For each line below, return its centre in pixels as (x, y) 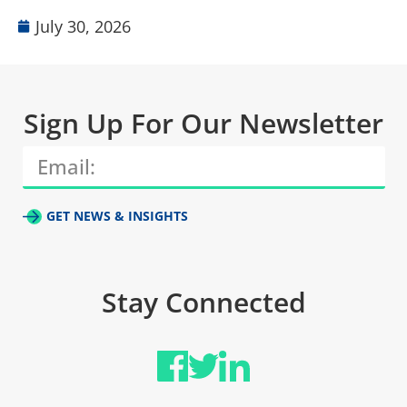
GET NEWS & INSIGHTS (118, 216)
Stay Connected (203, 303)
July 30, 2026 (83, 27)
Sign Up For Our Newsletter (203, 124)
